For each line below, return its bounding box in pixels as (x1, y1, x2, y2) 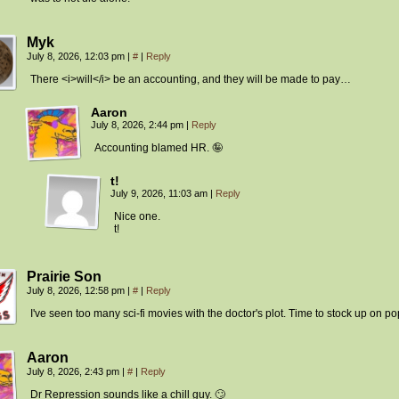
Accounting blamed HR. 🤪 (94, 142, 223, 155)
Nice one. (114, 210, 160, 224)
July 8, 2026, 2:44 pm (91, 119, 186, 131)
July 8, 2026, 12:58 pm (27, 285, 127, 297)
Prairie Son (27, 269, 102, 285)
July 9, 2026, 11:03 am (110, 188, 210, 199)
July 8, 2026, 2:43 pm (27, 366, 122, 378)
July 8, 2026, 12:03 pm (27, 51, 127, 62)
